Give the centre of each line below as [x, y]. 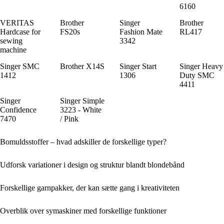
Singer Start [138, 66]
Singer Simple [82, 100]
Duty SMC [197, 75]
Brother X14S [82, 66]
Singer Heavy [201, 66]
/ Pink [69, 118]
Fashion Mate [141, 31]
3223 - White [80, 109]
